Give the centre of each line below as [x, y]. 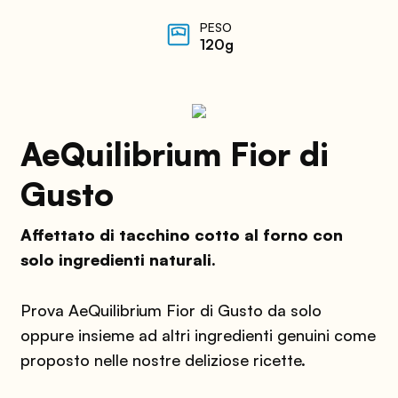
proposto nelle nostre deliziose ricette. [163, 359]
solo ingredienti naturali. [118, 259]
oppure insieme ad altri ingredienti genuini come [198, 334]
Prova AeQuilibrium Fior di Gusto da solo [171, 310]
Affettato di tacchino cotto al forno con [181, 234]
